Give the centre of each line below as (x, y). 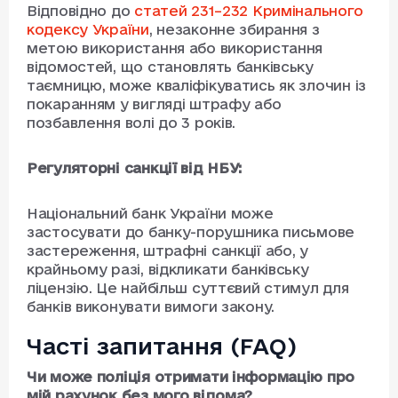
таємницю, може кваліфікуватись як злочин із (196, 86)
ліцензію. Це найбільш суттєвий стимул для (188, 288)
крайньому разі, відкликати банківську (168, 270)
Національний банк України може (150, 214)
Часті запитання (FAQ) (162, 346)
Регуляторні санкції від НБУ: (135, 168)
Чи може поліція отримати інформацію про (191, 377)
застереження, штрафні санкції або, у (167, 251)
